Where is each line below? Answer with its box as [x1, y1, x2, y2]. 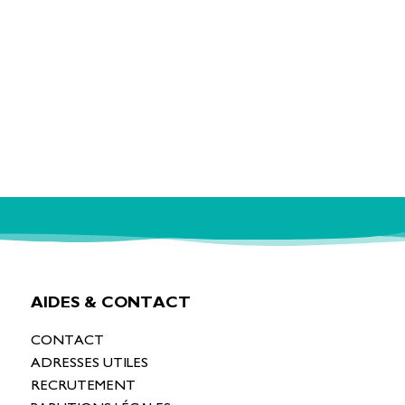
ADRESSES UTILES [31, 355, 148, 371]
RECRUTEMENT [31, 378, 136, 393]
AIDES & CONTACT [31, 295, 191, 312]
